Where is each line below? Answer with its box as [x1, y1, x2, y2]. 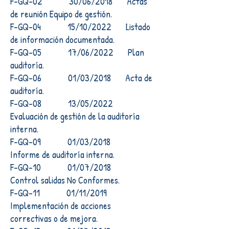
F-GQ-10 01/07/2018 [10, 161, 123, 174]
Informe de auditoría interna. [10, 148, 114, 161]
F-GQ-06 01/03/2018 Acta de [10, 71, 152, 84]
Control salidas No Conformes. [10, 173, 120, 187]
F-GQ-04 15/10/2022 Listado [10, 20, 150, 33]
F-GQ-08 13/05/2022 [10, 97, 125, 110]
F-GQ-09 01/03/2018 [10, 135, 123, 148]
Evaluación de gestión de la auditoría [10, 109, 140, 123]
